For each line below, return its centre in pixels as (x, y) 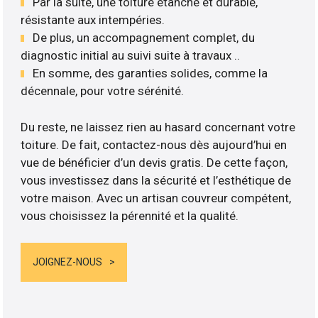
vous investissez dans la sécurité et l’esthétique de (156, 180)
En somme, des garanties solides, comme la (150, 73)
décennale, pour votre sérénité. (103, 91)
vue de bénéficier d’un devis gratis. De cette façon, (154, 162)
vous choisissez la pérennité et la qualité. (130, 215)
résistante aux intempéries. (93, 20)
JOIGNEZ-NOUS (68, 262)
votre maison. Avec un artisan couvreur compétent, (156, 198)
